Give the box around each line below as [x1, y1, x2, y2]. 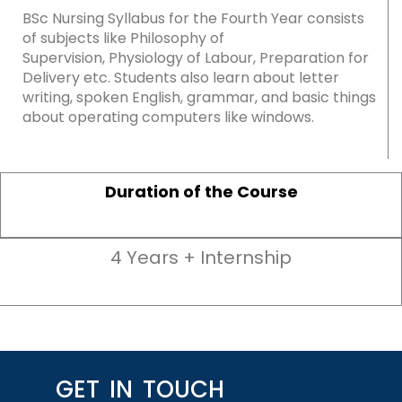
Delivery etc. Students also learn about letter [22, 66, 339, 88]
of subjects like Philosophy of [22, 27, 224, 48]
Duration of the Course [104, 180, 298, 204]
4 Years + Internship [109, 245, 292, 271]
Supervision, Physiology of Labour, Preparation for [22, 47, 369, 68]
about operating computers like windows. [22, 106, 314, 127]
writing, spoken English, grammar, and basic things [22, 86, 376, 108]
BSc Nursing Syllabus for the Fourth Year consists [22, 7, 364, 29]
